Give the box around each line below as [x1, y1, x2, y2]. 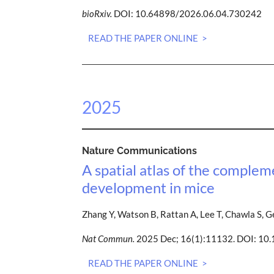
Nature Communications [82, 145, 198, 157]
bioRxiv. [82, 8, 113, 20]
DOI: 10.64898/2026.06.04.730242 [112, 8, 262, 20]
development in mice [82, 179, 215, 197]
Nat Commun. [82, 233, 135, 245]
